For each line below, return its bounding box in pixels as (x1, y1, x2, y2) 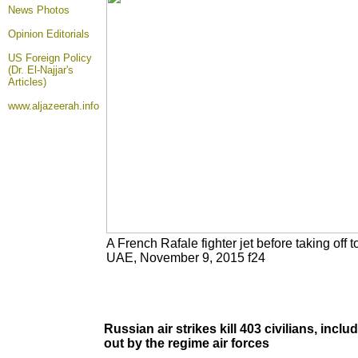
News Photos (8, 4, 70, 16)
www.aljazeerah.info (8, 100, 99, 112)
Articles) (8, 76, 46, 88)
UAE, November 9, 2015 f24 (106, 251, 265, 265)
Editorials (46, 28, 89, 40)
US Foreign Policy (8, 52, 92, 64)
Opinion (8, 28, 46, 40)
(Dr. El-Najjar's (8, 64, 74, 76)
